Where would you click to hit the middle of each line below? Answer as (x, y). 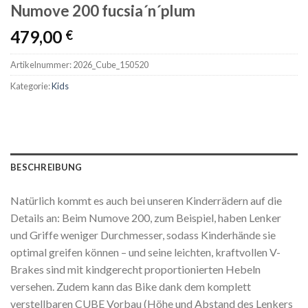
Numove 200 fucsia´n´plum (103, 11)
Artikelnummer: (42, 65)
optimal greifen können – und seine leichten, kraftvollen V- (145, 252)
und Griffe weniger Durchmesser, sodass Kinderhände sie (143, 234)
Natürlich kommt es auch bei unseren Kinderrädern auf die (146, 200)
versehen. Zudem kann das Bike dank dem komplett (131, 286)
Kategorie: (31, 86)
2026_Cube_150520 (111, 65)
